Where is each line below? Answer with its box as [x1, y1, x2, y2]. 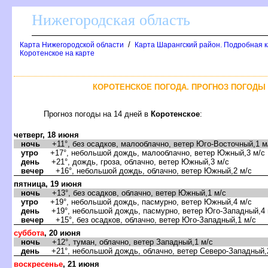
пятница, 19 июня [14, 179, 82, 188]
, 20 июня [44, 228, 81, 237]
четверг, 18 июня [14, 130, 79, 139]
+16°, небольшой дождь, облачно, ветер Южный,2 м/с [44, 166, 252, 175]
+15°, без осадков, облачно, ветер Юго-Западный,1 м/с [44, 215, 256, 224]
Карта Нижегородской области [20, 41, 124, 49]
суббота [14, 228, 44, 237]
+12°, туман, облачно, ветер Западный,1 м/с [40, 237, 213, 246]
